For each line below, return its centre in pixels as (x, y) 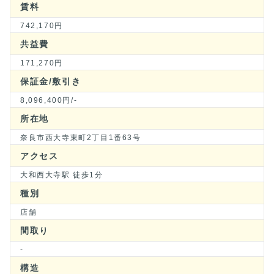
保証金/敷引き (51, 81)
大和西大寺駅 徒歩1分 (62, 175)
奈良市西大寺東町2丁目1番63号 (81, 138)
